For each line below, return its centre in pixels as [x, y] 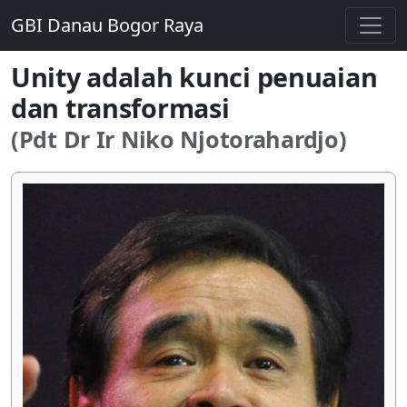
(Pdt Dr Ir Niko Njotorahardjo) [179, 139]
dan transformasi [120, 108]
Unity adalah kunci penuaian [194, 77]
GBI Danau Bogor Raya [107, 25]
